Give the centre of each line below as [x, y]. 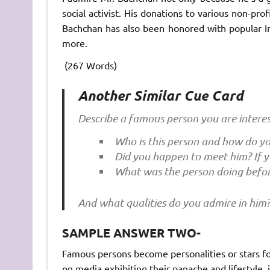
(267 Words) [89, 65]
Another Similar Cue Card [161, 96]
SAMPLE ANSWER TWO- [131, 233]
